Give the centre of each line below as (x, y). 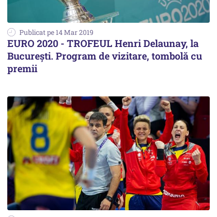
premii (22, 68)
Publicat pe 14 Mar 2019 (56, 32)
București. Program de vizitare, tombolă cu (105, 56)
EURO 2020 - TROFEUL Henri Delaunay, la (103, 43)
